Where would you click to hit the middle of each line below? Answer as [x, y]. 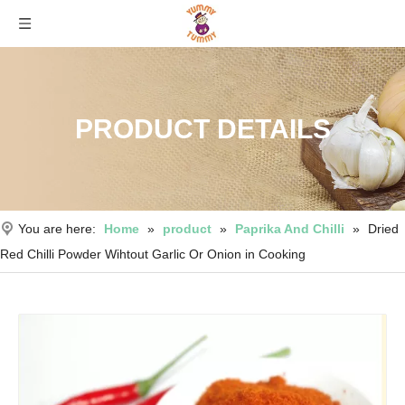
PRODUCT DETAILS [202, 129]
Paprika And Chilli [290, 229]
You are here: [57, 229]
